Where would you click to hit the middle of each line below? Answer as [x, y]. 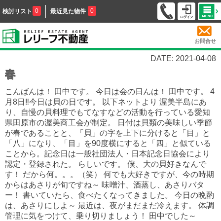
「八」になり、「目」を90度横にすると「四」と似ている [108, 143]
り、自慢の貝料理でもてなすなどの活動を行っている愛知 [108, 112]
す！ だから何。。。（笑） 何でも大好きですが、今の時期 [110, 174]
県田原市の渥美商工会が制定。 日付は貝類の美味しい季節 [109, 122]
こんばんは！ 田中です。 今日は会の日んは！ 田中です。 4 [110, 91]
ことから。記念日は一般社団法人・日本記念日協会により [108, 153]
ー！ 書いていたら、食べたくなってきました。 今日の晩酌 [110, 195]
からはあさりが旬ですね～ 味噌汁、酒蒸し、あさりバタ [105, 184]
